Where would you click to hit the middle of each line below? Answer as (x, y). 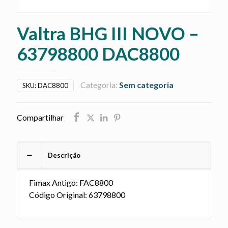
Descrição (64, 155)
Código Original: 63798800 (77, 195)
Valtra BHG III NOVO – (108, 33)
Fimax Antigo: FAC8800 (71, 182)
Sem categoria (146, 85)
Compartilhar (40, 117)
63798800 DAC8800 (98, 53)
